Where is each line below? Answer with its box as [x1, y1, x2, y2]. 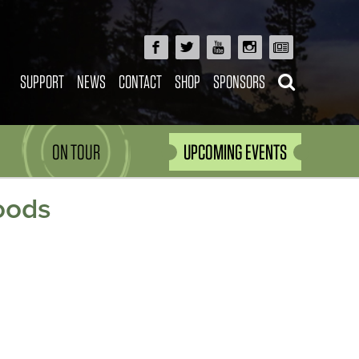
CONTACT [118, 71, 162, 92]
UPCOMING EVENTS [184, 139, 287, 165]
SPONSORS [212, 71, 265, 92]
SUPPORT [19, 71, 64, 92]
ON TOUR [52, 139, 101, 165]
